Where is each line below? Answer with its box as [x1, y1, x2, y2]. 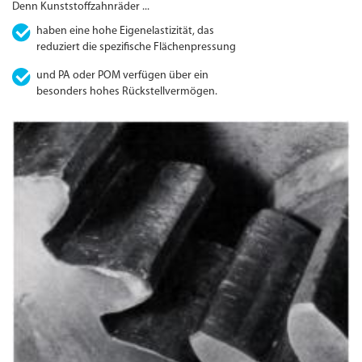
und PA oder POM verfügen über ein [36, 69, 209, 82]
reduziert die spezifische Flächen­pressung [36, 41, 237, 54]
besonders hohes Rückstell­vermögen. [36, 86, 218, 99]
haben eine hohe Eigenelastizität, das [36, 25, 215, 38]
